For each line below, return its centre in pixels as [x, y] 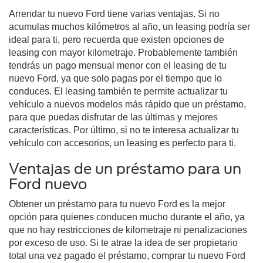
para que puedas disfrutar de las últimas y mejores [113, 117]
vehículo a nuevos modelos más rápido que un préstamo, [127, 104]
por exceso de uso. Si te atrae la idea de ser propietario [123, 243]
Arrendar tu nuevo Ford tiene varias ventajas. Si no [114, 14]
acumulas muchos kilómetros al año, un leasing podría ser [129, 27]
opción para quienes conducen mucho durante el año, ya [127, 217]
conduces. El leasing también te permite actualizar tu [118, 92]
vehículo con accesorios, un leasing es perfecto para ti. [122, 143]
